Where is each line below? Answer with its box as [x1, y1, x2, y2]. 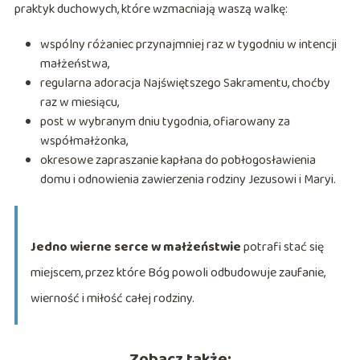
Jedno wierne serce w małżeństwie [30, 237, 241, 258]
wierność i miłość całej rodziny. [30, 288, 194, 309]
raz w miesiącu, [39, 92, 119, 113]
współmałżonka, [39, 131, 128, 152]
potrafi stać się [240, 237, 324, 258]
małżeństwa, [39, 54, 109, 75]
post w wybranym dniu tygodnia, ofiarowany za [39, 112, 290, 133]
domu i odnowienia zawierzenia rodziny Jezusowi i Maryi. [39, 170, 336, 190]
